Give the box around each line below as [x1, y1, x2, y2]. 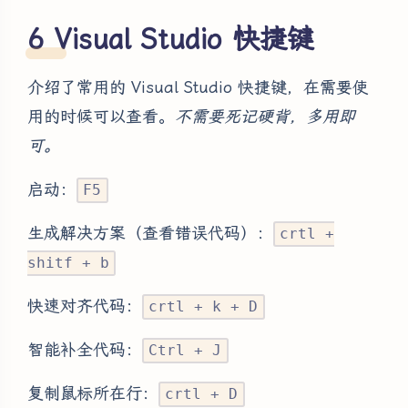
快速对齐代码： [27, 296, 142, 316]
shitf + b [27, 254, 109, 272]
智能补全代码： [27, 340, 142, 360]
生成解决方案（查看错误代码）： [27, 223, 273, 243]
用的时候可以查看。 [27, 107, 175, 127]
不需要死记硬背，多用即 [175, 107, 355, 127]
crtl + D [165, 385, 239, 403]
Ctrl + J [148, 342, 222, 360]
